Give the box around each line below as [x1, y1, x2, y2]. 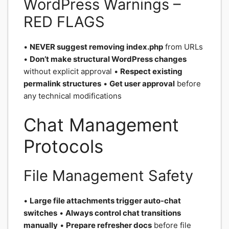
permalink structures [24, 79, 101, 88]
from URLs [163, 42, 203, 52]
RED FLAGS [24, 13, 105, 31]
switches [24, 208, 57, 218]
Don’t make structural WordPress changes [30, 54, 187, 64]
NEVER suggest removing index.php [30, 42, 163, 52]
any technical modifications [24, 91, 122, 101]
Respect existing [120, 66, 182, 76]
